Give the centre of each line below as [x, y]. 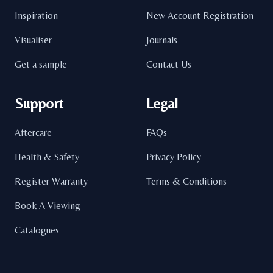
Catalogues [37, 230]
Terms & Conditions [186, 182]
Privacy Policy [174, 157]
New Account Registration [200, 16]
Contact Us [169, 65]
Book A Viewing [48, 206]
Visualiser [33, 40]
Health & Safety [47, 157]
